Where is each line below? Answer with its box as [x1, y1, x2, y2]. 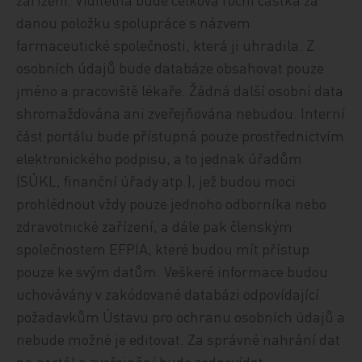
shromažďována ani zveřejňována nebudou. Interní [16, 103, 346, 122]
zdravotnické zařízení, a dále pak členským [16, 217, 293, 235]
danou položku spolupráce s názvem [16, 13, 251, 32]
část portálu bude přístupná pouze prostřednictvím [16, 126, 345, 145]
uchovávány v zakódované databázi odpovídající [16, 284, 320, 303]
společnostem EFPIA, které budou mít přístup [16, 239, 310, 258]
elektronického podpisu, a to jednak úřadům [16, 149, 303, 167]
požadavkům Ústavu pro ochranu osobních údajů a [16, 307, 346, 326]
